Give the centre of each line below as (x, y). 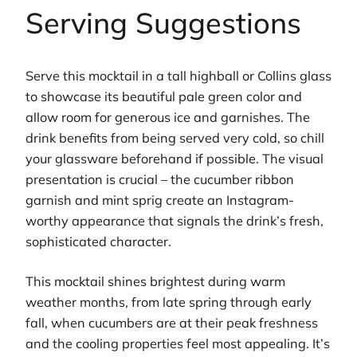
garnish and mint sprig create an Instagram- (160, 200)
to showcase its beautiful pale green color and (164, 96)
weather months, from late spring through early (169, 302)
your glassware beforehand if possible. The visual (175, 158)
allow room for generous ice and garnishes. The (168, 117)
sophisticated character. (98, 241)
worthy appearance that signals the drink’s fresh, (175, 220)
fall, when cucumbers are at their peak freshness (172, 322)
